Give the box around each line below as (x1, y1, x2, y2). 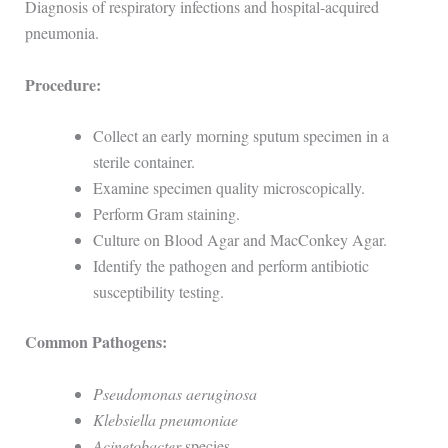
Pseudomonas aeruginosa (92, 382, 257, 404)
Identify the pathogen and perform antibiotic (92, 255, 369, 277)
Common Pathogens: (24, 330, 167, 354)
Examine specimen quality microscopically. (92, 177, 365, 199)
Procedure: (24, 72, 101, 96)
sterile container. (92, 151, 195, 173)
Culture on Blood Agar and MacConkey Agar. (92, 229, 387, 251)
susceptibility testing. (92, 281, 224, 303)
